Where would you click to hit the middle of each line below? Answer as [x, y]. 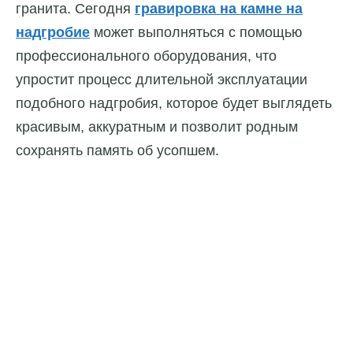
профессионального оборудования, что [146, 56]
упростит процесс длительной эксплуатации [162, 80]
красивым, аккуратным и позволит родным [157, 127]
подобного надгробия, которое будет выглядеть [174, 104]
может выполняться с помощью [196, 33]
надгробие [53, 33]
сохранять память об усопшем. [117, 151]
